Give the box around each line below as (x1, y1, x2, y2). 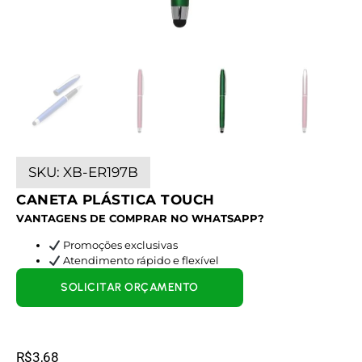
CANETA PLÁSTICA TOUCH (16, 192, 215, 208)
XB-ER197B (63, 164, 138, 180)
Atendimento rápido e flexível (60, 254, 219, 267)
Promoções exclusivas (60, 238, 178, 252)
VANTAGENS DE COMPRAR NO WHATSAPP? (16, 212, 264, 225)
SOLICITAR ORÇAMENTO (61, 280, 199, 295)
